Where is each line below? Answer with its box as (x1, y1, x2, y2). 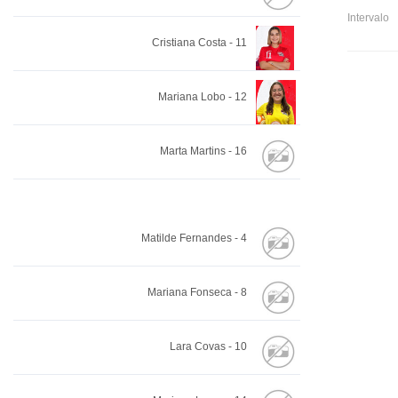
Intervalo (347, 12, 390, 25)
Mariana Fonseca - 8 (147, 286, 247, 299)
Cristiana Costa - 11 (152, 36, 247, 50)
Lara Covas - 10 (170, 340, 247, 354)
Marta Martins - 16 (160, 145, 247, 158)
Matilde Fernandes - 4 (141, 232, 247, 245)
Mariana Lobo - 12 (158, 91, 247, 104)
